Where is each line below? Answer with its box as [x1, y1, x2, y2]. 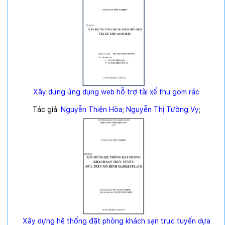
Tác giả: [32, 105, 61, 114]
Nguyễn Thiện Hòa [60, 105, 123, 114]
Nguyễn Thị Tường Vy [126, 105, 199, 114]
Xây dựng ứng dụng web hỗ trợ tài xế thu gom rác [33, 88, 199, 96]
